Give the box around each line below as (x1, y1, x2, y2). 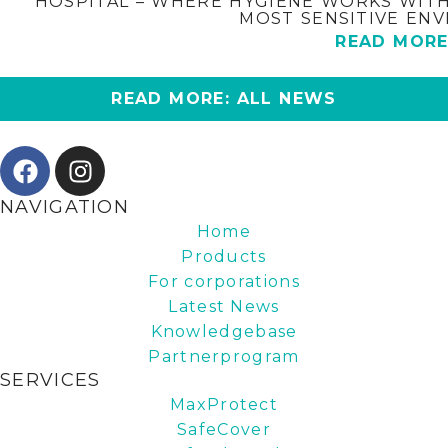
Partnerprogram (148, 347, 300, 367)
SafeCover (177, 420, 271, 440)
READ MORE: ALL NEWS (111, 89, 337, 109)
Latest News (168, 297, 280, 317)
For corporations (148, 272, 300, 292)
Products (181, 247, 267, 267)
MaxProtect (170, 395, 278, 415)
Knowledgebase (150, 322, 298, 342)
